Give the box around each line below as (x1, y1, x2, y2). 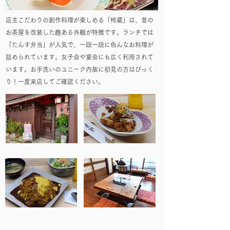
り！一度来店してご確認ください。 (6, 79, 104, 85)
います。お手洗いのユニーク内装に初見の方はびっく (6, 66, 154, 72)
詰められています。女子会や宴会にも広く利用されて (6, 54, 154, 60)
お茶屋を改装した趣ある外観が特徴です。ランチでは (6, 29, 154, 35)
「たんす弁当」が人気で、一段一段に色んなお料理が (6, 42, 154, 48)
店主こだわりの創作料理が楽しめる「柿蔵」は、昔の (6, 17, 154, 23)
